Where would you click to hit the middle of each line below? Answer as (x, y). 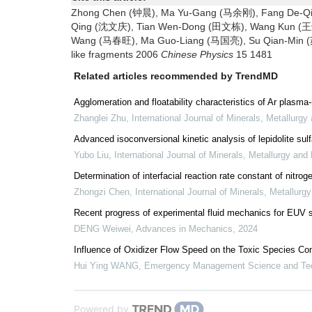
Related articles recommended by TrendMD (176, 76)
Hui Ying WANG (106, 266)
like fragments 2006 (116, 54)
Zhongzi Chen (102, 192)
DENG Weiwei (102, 229)
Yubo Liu (91, 155)
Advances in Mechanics (184, 229)
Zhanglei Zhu (100, 118)
